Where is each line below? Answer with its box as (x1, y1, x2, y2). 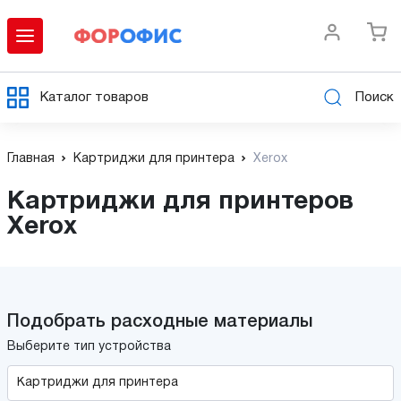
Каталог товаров (40, 90, 149, 104)
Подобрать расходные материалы (7, 314, 312, 330)
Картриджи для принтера (73, 153, 235, 165)
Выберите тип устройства (7, 341, 171, 353)
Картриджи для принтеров (7, 191, 25, 214)
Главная (7, 153, 55, 165)
